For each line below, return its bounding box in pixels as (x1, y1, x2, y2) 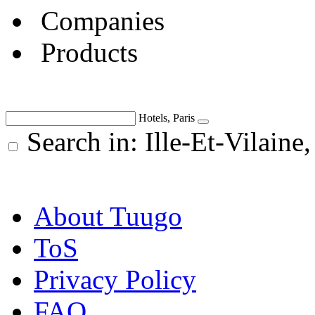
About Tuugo (34, 200, 182, 231)
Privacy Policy (34, 264, 196, 295)
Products (41, 37, 138, 67)
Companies (41, 5, 165, 36)
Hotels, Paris (139, 111, 195, 124)
